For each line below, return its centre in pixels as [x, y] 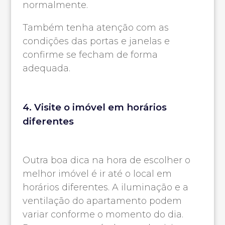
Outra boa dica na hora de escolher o [106, 160]
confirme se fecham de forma [90, 55]
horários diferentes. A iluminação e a [105, 188]
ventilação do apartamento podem [102, 201]
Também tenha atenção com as [95, 28]
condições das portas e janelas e [96, 41]
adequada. [46, 69]
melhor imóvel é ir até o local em [97, 174]
